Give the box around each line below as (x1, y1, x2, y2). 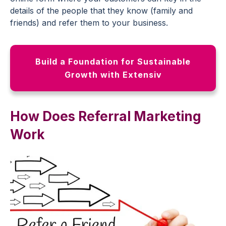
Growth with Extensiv (64, 69, 162, 80)
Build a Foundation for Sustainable (35, 56, 191, 67)
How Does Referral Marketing (10, 108, 201, 124)
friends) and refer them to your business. (10, 17, 168, 28)
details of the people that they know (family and (10, 5, 193, 16)
